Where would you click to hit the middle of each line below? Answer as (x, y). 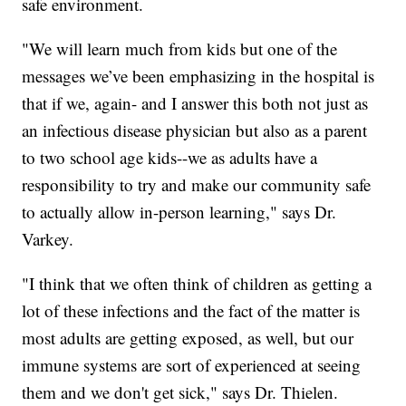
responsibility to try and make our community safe (197, 184)
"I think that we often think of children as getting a (197, 283)
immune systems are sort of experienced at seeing (192, 364)
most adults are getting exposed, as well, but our (188, 337)
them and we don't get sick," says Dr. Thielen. (180, 391)
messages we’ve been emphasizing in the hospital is (198, 75)
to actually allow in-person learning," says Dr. (179, 211)
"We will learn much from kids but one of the (180, 48)
